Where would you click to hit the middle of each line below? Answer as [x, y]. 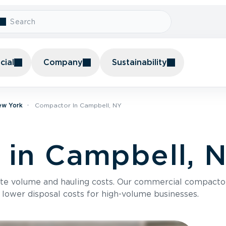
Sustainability [139, 62]
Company [63, 62]
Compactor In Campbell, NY [78, 105]
